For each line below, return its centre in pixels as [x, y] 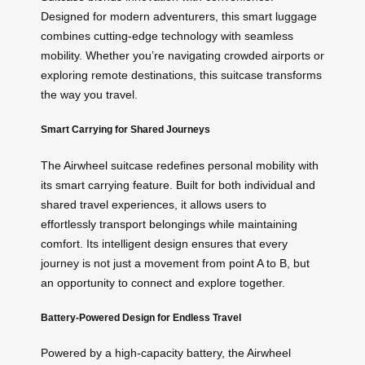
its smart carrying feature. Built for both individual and [178, 185]
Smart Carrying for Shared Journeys [125, 130]
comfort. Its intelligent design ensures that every [164, 243]
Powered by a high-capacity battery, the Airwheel [166, 353]
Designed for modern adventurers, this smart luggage [179, 16]
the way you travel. [89, 94]
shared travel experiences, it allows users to [154, 204]
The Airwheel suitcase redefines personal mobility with [180, 165]
